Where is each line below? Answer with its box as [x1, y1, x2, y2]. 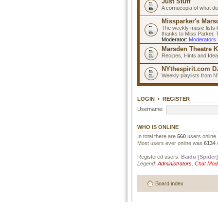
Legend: [137, 160, 158, 166]
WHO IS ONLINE [137, 124, 179, 130]
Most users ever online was [137, 140, 204, 146]
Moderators [189, 36, 216, 42]
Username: [137, 106, 163, 112]
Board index [155, 181, 183, 186]
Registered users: [137, 153, 181, 160]
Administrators [158, 160, 192, 166]
